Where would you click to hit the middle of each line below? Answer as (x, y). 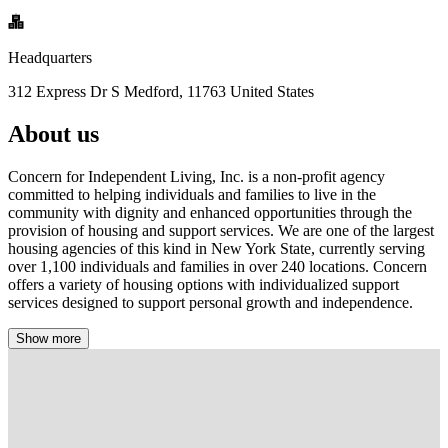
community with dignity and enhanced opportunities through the (210, 212)
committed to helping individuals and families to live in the (192, 194)
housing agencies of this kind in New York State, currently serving (216, 248)
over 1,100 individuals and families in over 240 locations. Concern (217, 266)
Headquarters (50, 57)
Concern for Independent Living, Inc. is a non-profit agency (196, 176)
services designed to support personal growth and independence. (210, 302)
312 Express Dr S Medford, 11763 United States (161, 91)
